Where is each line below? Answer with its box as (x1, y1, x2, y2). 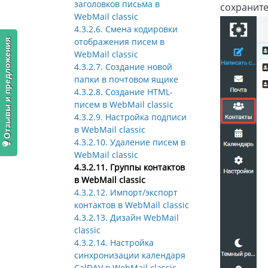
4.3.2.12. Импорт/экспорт (74, 187, 178, 199)
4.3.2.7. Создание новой (74, 61, 172, 73)
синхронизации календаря (74, 249, 185, 261)
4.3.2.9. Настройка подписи (74, 111, 187, 123)
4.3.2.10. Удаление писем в (74, 136, 185, 148)
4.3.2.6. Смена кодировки (74, 23, 178, 35)
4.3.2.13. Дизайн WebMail (74, 212, 179, 224)
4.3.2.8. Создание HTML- (74, 86, 173, 98)
